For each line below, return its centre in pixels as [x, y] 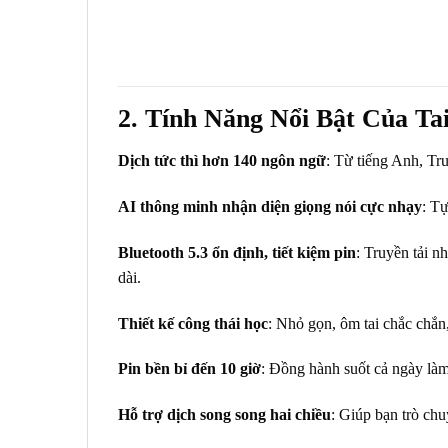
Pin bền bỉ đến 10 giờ [189, 369]
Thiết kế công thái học [193, 323]
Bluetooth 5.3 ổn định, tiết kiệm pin [237, 252]
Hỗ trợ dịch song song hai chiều [224, 415]
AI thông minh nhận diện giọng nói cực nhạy [270, 207]
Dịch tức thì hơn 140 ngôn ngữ [222, 161]
